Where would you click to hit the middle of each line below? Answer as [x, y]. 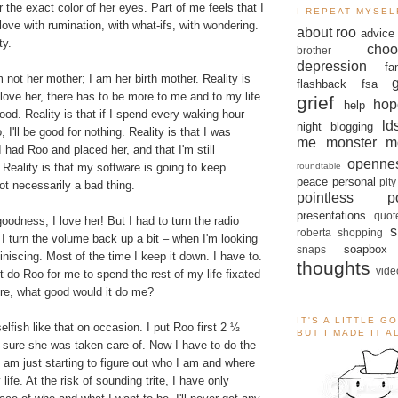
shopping [361, 232]
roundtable [319, 165]
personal [354, 181]
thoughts [334, 267]
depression [332, 66]
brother [314, 50]
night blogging [335, 126]
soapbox [365, 249]
